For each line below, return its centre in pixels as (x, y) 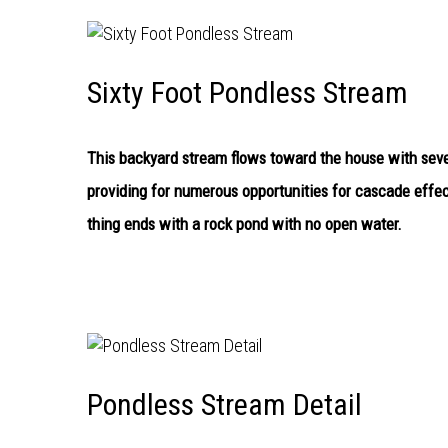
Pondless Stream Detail (224, 404)
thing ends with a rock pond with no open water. (244, 223)
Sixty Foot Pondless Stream (247, 92)
